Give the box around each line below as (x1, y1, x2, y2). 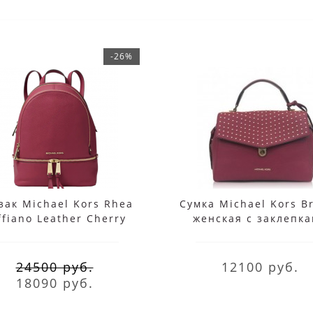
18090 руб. (15, 274, 94, 291)
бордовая (231, 226, 289, 240)
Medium (31, 226, 78, 240)
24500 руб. (15, 258, 94, 275)
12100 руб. (221, 258, 299, 275)
